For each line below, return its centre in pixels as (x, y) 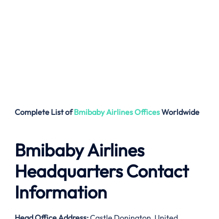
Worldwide (180, 112)
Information (61, 192)
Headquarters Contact (102, 171)
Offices (147, 112)
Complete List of (44, 112)
